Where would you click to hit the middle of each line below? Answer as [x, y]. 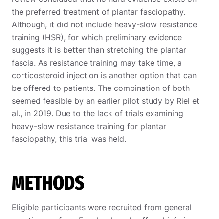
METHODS [48, 183]
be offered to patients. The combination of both [101, 88]
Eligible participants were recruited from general [102, 207]
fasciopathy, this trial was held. [69, 139]
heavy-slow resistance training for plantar [89, 126]
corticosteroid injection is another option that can [104, 75]
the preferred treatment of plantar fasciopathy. [99, 11]
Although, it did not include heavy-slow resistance [104, 24]
